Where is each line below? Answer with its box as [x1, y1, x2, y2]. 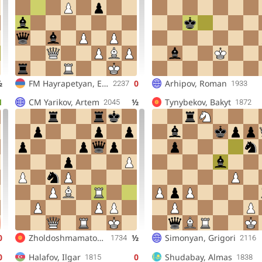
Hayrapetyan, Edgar [42, 78, 102, 89]
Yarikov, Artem [43, 96, 99, 108]
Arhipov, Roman [165, 78, 227, 89]
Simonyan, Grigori [165, 232, 236, 244]
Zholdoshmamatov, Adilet [96, 232, 104, 244]
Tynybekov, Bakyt [165, 96, 232, 108]
